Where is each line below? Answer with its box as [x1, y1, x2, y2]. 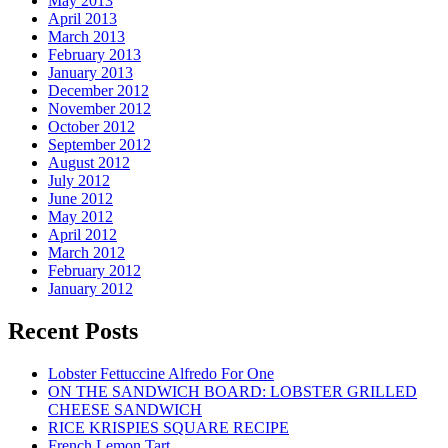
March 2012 [48, 244, 125, 262]
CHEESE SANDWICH [48, 401, 202, 419]
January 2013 [48, 64, 133, 82]
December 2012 [48, 82, 149, 100]
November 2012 [48, 100, 151, 118]
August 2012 [48, 154, 130, 172]
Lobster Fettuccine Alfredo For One [48, 365, 274, 383]
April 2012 [48, 226, 117, 244]
